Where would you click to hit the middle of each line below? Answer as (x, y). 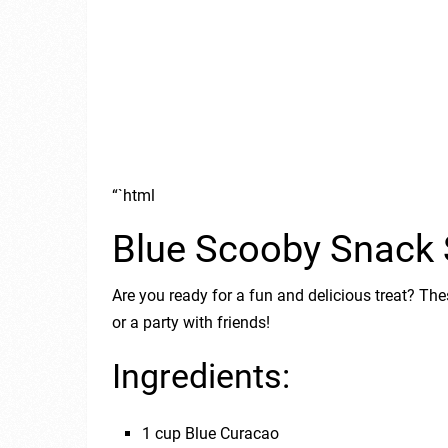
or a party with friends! (191, 322)
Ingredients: (201, 375)
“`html (133, 195)
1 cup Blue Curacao (211, 433)
